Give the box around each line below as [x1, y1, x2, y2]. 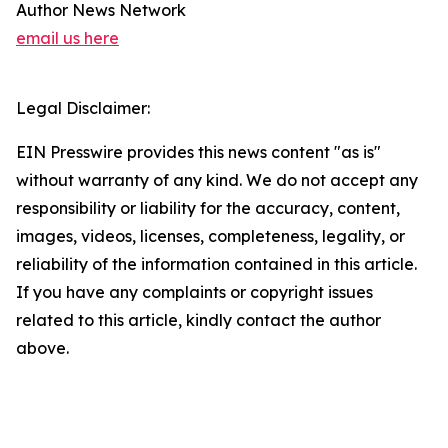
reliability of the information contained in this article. [16, 254, 417, 275]
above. [16, 338, 69, 359]
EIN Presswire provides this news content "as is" [16, 142, 381, 163]
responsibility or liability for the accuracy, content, [16, 198, 400, 219]
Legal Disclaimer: [16, 98, 150, 119]
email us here [16, 28, 119, 49]
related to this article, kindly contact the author [16, 310, 381, 331]
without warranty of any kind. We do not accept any [16, 170, 418, 191]
